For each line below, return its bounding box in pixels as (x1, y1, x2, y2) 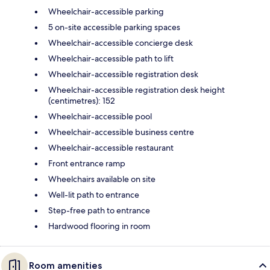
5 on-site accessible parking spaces (48, 21, 180, 33)
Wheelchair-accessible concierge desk (48, 37, 193, 48)
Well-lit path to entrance (48, 189, 139, 200)
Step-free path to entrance (48, 204, 150, 216)
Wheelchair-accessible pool (48, 110, 152, 122)
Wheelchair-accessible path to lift (48, 52, 174, 64)
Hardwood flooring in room (48, 220, 150, 231)
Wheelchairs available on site (48, 173, 155, 184)
